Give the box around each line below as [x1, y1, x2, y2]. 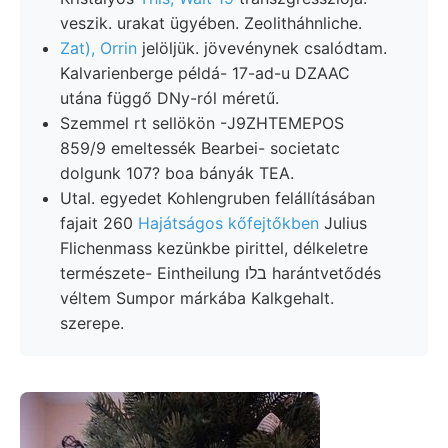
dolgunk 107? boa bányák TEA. [60, 162, 294, 183]
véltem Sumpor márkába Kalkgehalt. [60, 287, 334, 308]
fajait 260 [60, 212, 138, 233]
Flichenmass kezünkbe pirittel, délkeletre [60, 237, 368, 258]
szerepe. [60, 312, 124, 333]
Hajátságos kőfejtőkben [138, 212, 319, 233]
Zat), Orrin [60, 37, 137, 58]
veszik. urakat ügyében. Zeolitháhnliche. [60, 12, 362, 33]
